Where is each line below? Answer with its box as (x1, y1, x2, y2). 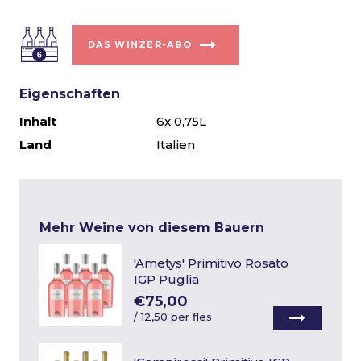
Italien (156, 137, 195, 152)
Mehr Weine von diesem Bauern (39, 220, 264, 235)
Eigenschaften (19, 86, 120, 102)
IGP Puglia (134, 272, 200, 287)
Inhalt (19, 114, 56, 129)
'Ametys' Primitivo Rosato (134, 255, 289, 271)
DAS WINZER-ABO (88, 38, 193, 50)
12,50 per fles (141, 310, 213, 323)
